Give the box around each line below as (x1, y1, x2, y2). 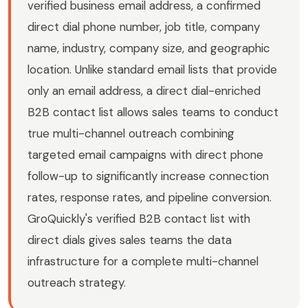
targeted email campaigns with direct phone (27, 147, 263, 163)
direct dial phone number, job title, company (27, 19, 260, 35)
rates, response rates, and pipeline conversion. (27, 190, 272, 206)
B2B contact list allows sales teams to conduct (27, 104, 278, 120)
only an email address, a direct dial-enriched (27, 83, 261, 99)
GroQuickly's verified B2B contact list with (27, 211, 250, 227)
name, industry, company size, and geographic (27, 41, 270, 56)
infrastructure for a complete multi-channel (27, 254, 258, 269)
